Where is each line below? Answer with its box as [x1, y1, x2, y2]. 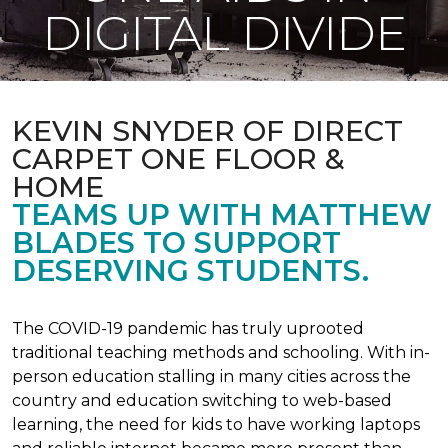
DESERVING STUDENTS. [12, 253, 369, 288]
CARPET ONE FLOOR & [12, 141, 345, 176]
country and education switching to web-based [12, 391, 392, 410]
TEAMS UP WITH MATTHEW [12, 197, 432, 232]
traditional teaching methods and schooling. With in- [12, 343, 430, 362]
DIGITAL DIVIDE [42, 4, 406, 62]
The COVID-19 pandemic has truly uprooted [12, 319, 364, 338]
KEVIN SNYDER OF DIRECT [12, 113, 403, 148]
